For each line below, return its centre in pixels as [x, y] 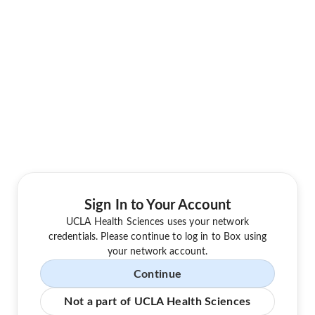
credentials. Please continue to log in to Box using [157, 237]
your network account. [157, 252]
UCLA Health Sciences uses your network [157, 223]
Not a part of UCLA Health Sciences [157, 302]
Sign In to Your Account [157, 206]
